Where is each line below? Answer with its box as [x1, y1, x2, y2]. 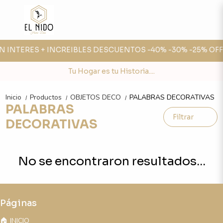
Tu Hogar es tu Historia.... [68, 67, 155, 76]
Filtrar [172, 112, 194, 121]
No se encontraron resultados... [17, 154, 206, 169]
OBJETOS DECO [70, 93, 123, 102]
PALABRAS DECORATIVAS [129, 93, 215, 102]
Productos [30, 93, 64, 102]
